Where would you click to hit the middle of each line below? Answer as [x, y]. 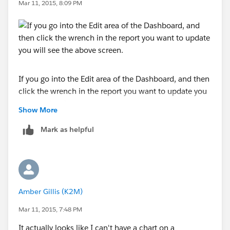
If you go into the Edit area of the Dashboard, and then [114, 79]
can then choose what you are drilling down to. [102, 140]
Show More [38, 110]
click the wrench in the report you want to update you [113, 91]
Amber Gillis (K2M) [51, 191]
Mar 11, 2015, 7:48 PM [50, 209]
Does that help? [46, 165]
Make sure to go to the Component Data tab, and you [112, 128]
